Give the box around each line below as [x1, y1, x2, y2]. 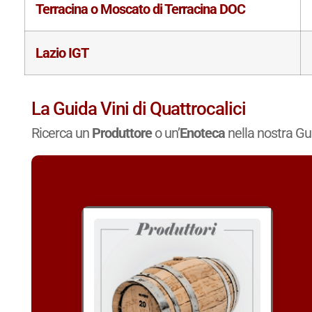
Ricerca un [31, 124, 92, 141]
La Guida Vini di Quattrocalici [31, 97, 246, 119]
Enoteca [179, 124, 225, 141]
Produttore [91, 124, 152, 141]
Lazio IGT [35, 44, 88, 61]
